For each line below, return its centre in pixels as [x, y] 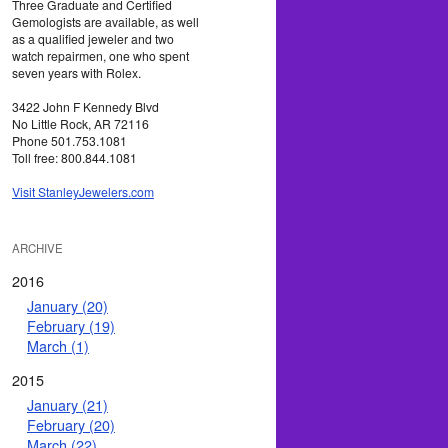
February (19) [71, 325]
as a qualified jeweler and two [93, 38]
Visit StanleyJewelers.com [83, 191]
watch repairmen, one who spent [100, 55]
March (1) [58, 345]
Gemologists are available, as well [105, 21]
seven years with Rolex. [76, 72]
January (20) [67, 305]
